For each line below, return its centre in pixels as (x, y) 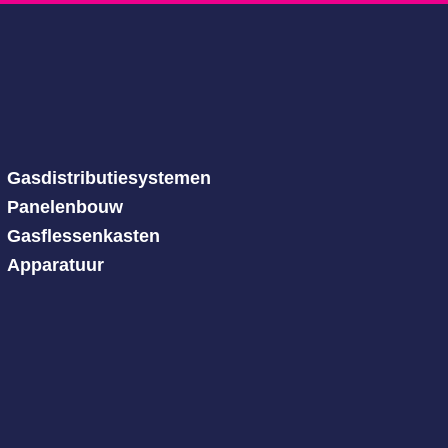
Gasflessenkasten (83, 236)
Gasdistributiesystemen (108, 178)
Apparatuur (55, 265)
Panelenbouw (64, 207)
